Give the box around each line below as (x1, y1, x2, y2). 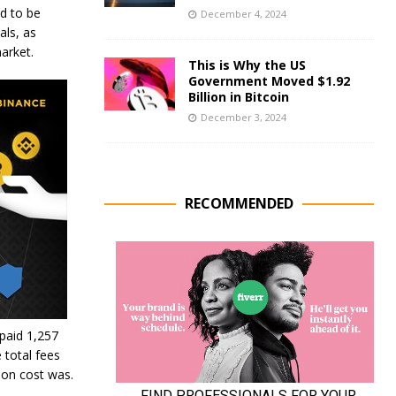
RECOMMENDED (184, 194, 293, 213)
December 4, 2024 (200, 7, 286, 20)
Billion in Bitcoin (187, 88, 289, 105)
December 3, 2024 (200, 110, 286, 124)
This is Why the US (187, 57, 306, 73)
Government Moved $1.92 (187, 72, 350, 89)
